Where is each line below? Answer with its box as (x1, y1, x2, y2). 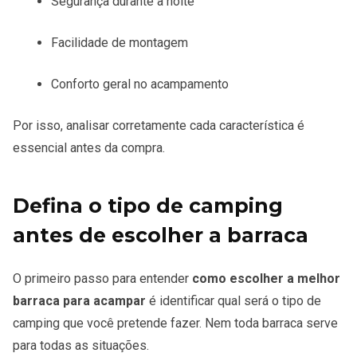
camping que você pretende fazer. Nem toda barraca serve (13, 315, 338, 331)
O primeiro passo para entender (13, 270, 192, 286)
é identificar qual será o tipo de (146, 292, 321, 308)
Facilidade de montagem (51, 34, 188, 50)
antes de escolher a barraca (13, 222, 308, 247)
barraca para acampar (13, 292, 146, 308)
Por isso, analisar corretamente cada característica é (13, 117, 304, 133)
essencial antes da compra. (13, 139, 165, 155)
